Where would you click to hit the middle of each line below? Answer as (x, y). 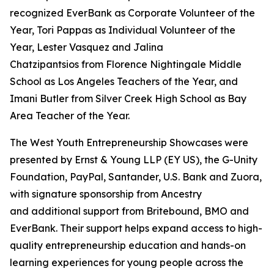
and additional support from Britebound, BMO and (129, 211)
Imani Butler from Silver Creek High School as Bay (128, 98)
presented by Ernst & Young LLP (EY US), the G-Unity (134, 160)
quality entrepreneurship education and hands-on (128, 245)
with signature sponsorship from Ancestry (106, 194)
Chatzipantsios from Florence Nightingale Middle (126, 64)
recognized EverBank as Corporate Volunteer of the (132, 13)
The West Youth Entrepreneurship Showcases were (129, 143)
